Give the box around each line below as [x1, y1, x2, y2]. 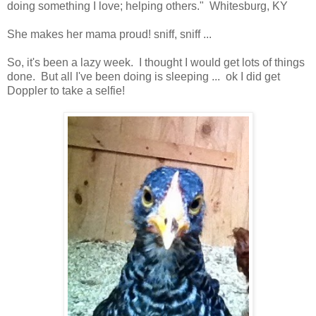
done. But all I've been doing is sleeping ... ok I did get [7, 70, 280, 83]
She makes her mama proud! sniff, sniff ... [7, 28, 212, 40]
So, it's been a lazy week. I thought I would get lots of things [7, 56, 305, 68]
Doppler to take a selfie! [7, 84, 125, 97]
